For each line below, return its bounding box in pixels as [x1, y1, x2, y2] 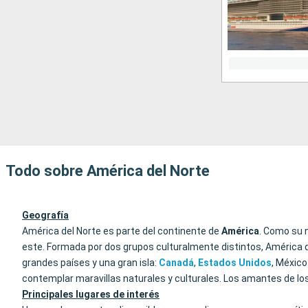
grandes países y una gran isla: [22, 257, 159, 268]
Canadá [159, 257, 194, 268]
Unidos [239, 257, 272, 268]
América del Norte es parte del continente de [22, 225, 221, 236]
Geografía [22, 210, 69, 221]
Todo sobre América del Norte [5, 162, 210, 179]
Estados [198, 257, 236, 268]
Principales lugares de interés [22, 289, 159, 300]
